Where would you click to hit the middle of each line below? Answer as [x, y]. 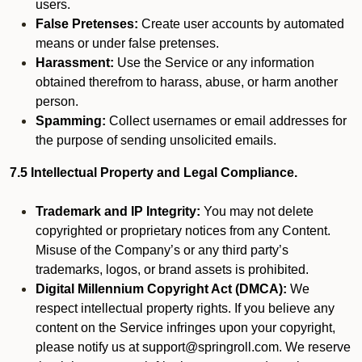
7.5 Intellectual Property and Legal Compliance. [154, 173]
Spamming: [71, 121]
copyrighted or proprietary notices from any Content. [183, 231]
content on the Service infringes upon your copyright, [185, 328]
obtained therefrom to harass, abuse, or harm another [187, 82]
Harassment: [75, 63]
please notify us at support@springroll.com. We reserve [193, 347]
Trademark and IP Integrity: [118, 211]
